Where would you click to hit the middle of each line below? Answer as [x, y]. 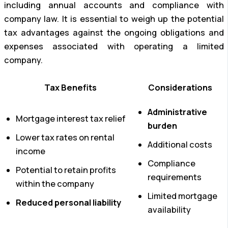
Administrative [177, 112]
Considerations [180, 88]
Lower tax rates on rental [65, 137]
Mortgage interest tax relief [71, 118]
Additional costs [180, 144]
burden [162, 125]
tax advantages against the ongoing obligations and [114, 32]
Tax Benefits [70, 88]
